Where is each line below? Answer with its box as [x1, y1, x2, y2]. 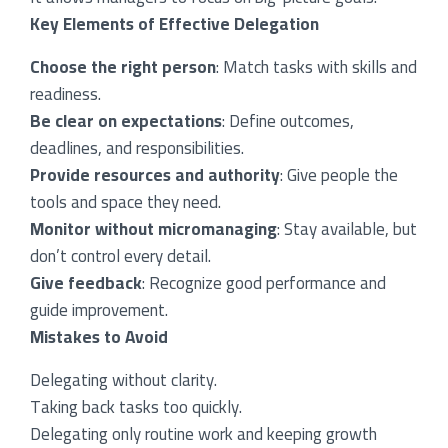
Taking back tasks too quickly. [30, 390, 242, 423]
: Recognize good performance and [142, 266, 386, 299]
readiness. [30, 77, 101, 110]
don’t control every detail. [30, 239, 211, 272]
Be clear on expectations [30, 104, 222, 137]
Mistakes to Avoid [30, 320, 168, 353]
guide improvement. [30, 293, 168, 326]
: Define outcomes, [222, 104, 354, 137]
